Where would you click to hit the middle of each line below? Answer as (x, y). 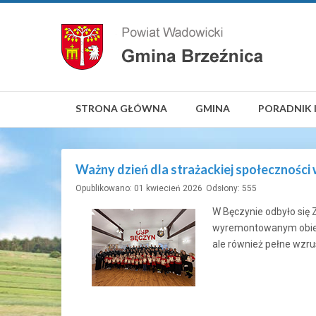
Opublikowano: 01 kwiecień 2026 (139, 188)
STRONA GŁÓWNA (121, 108)
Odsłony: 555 (231, 188)
